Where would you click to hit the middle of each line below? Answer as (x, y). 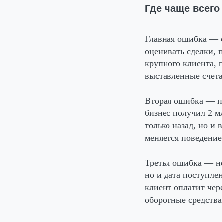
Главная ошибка (177, 38)
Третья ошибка (173, 162)
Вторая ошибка (174, 100)
